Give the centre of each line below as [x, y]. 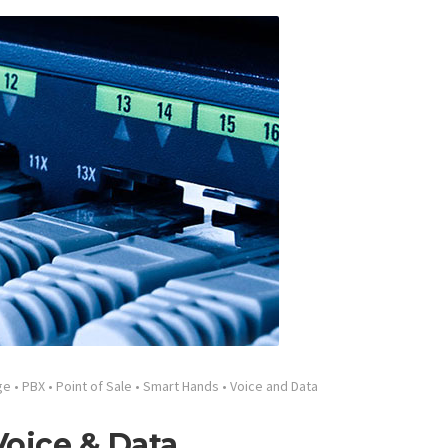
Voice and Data [273, 386]
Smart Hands [180, 386]
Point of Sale [93, 386]
